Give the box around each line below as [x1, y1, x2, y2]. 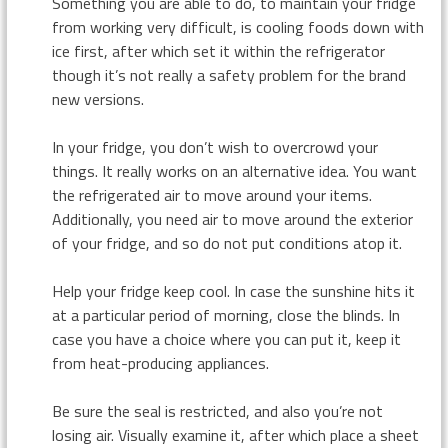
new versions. [51, 87, 144, 111]
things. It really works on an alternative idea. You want [51, 159, 417, 183]
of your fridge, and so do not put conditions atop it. [51, 231, 402, 255]
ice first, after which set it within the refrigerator [51, 39, 385, 63]
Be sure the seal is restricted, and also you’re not [51, 399, 383, 423]
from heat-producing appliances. [51, 351, 269, 375]
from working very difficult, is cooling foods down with [51, 15, 424, 39]
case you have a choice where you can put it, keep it [51, 327, 401, 351]
